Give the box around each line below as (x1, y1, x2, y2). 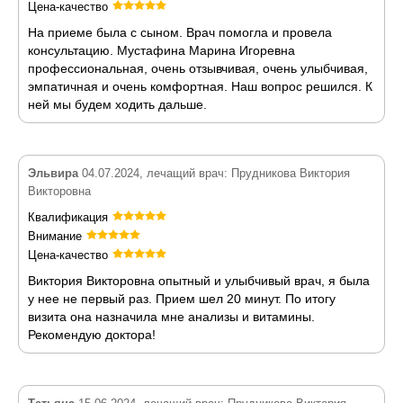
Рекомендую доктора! (28, 327, 156, 342)
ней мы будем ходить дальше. (28, 97, 207, 112)
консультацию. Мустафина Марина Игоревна (28, 43, 295, 58)
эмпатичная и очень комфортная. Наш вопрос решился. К (28, 79, 372, 94)
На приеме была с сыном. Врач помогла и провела (28, 25, 332, 40)
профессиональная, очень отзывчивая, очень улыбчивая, (28, 61, 368, 76)
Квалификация (28, 210, 108, 224)
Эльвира (28, 166, 78, 180)
